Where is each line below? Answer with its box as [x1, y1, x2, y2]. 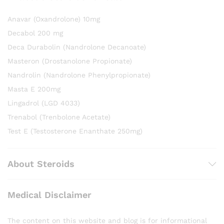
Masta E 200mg [7, 85, 60, 93]
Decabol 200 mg [7, 29, 63, 37]
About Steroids [7, 158, 74, 169]
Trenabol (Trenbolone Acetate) [7, 113, 110, 121]
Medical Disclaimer [7, 189, 91, 200]
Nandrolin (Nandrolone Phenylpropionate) [7, 71, 150, 79]
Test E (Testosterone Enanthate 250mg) [7, 127, 142, 135]
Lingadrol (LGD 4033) [7, 99, 80, 107]
